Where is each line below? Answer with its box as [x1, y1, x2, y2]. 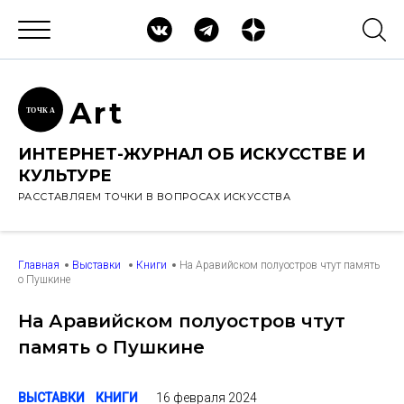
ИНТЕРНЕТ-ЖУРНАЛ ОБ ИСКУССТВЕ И [18, 144, 365, 164]
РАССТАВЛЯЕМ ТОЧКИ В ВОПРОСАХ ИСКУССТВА [18, 190, 291, 203]
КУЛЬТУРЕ [18, 166, 112, 186]
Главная [18, 259, 60, 271]
